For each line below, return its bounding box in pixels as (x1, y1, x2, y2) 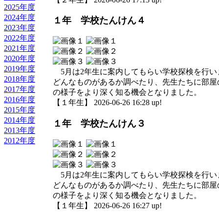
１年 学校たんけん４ (53, 15, 146, 26)
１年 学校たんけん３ (53, 118, 146, 129)
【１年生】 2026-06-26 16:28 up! (53, 98, 162, 107)
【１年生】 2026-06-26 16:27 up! (53, 201, 162, 210)
